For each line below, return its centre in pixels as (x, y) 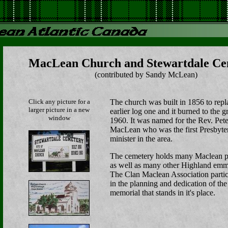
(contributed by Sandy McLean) (146, 75)
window (59, 118)
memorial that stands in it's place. (163, 193)
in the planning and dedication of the (168, 183)
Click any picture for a (59, 102)
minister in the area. (141, 139)
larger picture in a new (59, 110)
